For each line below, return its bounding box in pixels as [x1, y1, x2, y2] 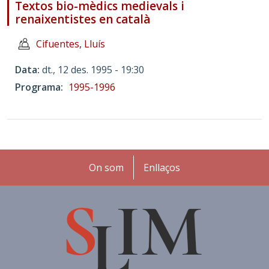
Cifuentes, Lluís [36, 37, 105, 51]
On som [89, 160, 124, 174]
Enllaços [144, 160, 180, 174]
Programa [15, 80, 61, 94]
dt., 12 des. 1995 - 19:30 [42, 63, 144, 77]
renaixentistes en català [15, 11, 150, 28]
